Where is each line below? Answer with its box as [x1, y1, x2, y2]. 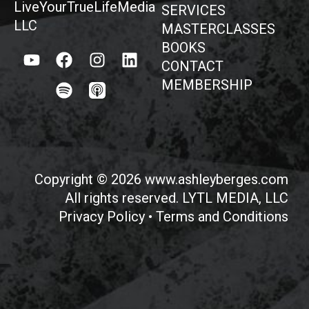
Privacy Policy [59, 208, 145, 226]
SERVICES [161, 2, 226, 19]
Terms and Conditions [156, 208, 288, 226]
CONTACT [161, 58, 223, 75]
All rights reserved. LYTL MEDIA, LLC [65, 190, 288, 207]
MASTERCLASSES [161, 21, 275, 38]
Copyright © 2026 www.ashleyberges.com [34, 171, 288, 188]
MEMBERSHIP [161, 77, 252, 94]
